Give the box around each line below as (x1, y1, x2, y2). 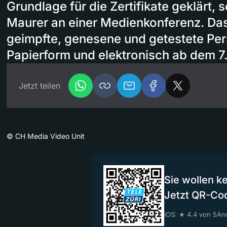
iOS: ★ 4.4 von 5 (164, 210, 217, 218)
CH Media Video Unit (15, 131, 85, 140)
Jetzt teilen (19, 80, 60, 91)
